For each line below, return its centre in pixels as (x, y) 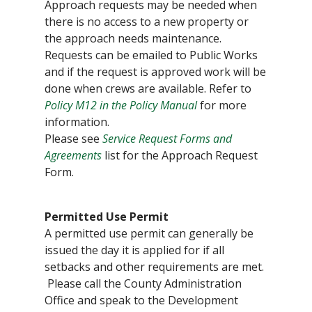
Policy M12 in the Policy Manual (121, 106)
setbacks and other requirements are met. (154, 267)
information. (77, 122)
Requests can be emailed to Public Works (151, 55)
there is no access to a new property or (147, 22)
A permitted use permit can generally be (149, 234)
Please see (73, 139)
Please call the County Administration (143, 284)
